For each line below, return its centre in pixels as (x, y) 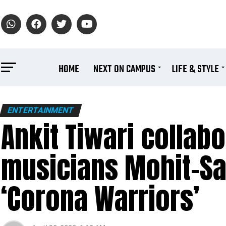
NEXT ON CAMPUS (124, 69)
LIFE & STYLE (195, 69)
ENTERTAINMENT (41, 110)
